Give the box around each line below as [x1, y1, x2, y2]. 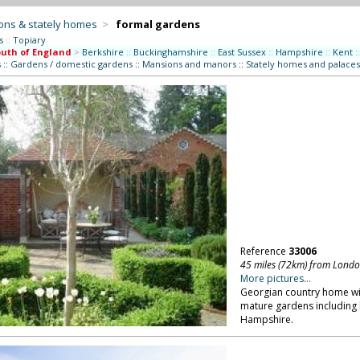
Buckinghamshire [133, 46, 208, 58]
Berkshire [81, 46, 124, 58]
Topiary [12, 34, 46, 46]
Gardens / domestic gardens [10, 58, 133, 70]
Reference [239, 244, 288, 258]
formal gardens [115, 17, 200, 31]
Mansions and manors [141, 58, 236, 70]
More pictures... [239, 272, 311, 285]
